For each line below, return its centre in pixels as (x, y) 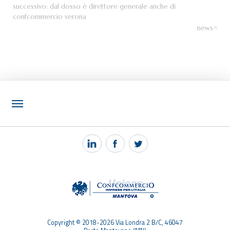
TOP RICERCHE (40, 178)
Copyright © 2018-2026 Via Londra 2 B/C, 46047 (115, 223)
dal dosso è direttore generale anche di (113, 6)
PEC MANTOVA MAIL (52, 142)
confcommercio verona (50, 16)
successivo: (31, 6)
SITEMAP (29, 196)
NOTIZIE (28, 124)
